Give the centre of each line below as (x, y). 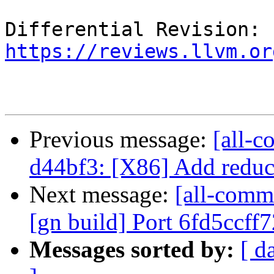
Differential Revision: (266, 30)
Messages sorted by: (132, 250)
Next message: (102, 194)
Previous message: (121, 139)
